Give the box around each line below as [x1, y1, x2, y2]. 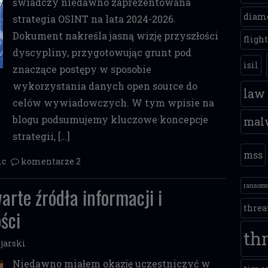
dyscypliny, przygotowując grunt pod [12, 46, 191, 59]
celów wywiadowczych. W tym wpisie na [12, 96, 214, 109]
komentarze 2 [21, 156, 81, 167]
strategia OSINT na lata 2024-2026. [12, 13, 176, 25]
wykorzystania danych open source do [12, 80, 197, 92]
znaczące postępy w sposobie [12, 63, 151, 75]
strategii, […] [12, 130, 70, 142]
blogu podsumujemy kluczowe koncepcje [12, 113, 208, 126]
